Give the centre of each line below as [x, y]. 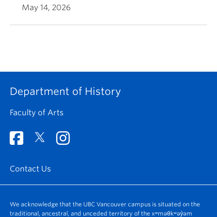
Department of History [65, 91]
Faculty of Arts [37, 112]
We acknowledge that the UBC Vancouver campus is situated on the [105, 204]
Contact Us [30, 169]
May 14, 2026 [46, 7]
